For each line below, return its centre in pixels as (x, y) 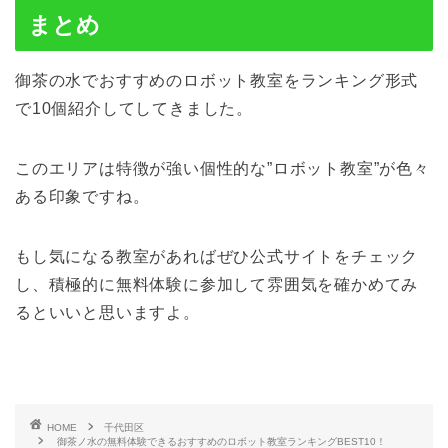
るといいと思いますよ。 (107, 313)
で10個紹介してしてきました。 (134, 109)
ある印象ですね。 (82, 197)
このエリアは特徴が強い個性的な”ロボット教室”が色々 (222, 169)
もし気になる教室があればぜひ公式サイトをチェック (217, 257)
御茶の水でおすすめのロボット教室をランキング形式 (217, 81)
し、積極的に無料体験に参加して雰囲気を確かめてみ (217, 285)
